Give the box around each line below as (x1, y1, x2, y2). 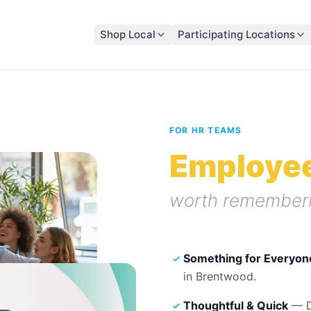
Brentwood (196, 269, 253, 283)
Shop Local (100, 28, 155, 41)
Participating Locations (178, 28, 295, 41)
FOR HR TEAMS (169, 125, 242, 135)
